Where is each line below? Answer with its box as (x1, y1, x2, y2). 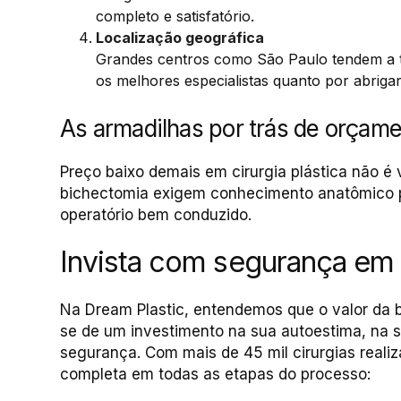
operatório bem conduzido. (60, 206, 252, 225)
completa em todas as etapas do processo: (60, 365, 371, 384)
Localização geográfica (96, 29, 264, 47)
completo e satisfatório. (96, 7, 254, 26)
